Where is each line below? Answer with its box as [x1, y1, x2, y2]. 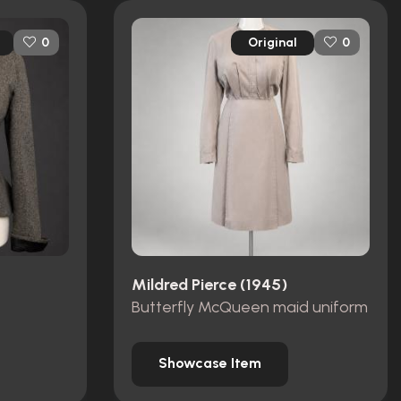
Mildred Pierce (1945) [132, 275, 287, 295]
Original [248, 34, 297, 50]
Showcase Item [158, 354, 261, 372]
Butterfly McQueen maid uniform [132, 296, 368, 317]
